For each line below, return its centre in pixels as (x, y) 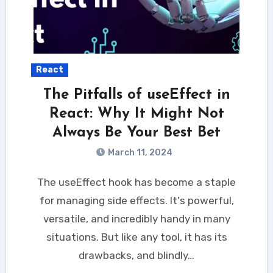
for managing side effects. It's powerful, (136, 200)
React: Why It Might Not (136, 114)
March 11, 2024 (140, 152)
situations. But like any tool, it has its (136, 237)
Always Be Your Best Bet (136, 133)
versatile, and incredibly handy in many (136, 218)
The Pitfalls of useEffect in (136, 95)
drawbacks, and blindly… (136, 255)
